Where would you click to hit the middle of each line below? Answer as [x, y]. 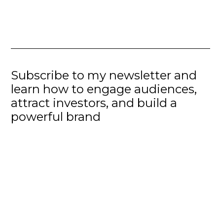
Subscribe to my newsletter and [104, 75]
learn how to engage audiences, [104, 89]
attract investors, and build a [94, 103]
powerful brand [56, 116]
